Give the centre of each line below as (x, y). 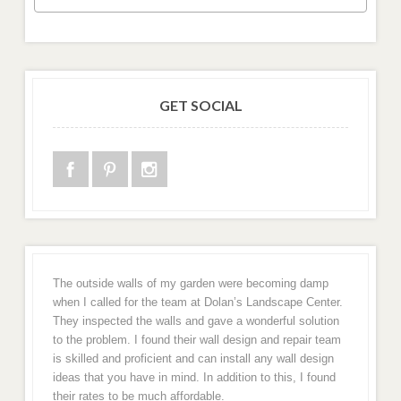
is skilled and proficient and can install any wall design (193, 358)
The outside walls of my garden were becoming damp (190, 283)
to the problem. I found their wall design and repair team (196, 339)
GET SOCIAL (200, 106)
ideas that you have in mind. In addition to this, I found (194, 377)
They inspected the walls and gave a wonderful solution (196, 320)
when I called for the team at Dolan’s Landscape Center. (197, 302)
